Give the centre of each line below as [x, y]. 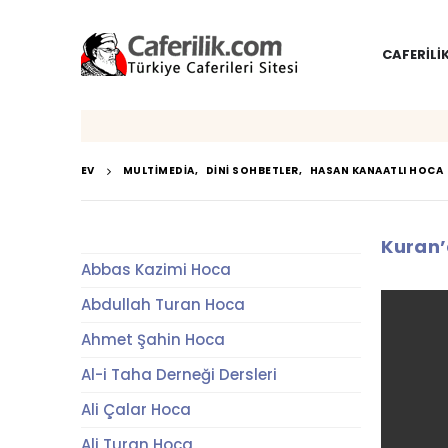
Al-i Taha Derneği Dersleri [178, 374]
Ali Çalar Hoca [135, 409]
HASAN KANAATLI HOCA [376, 170]
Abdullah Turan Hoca [162, 304]
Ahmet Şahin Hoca [152, 339]
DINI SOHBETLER [252, 170]
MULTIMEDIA [158, 170]
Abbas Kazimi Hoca [155, 269]
